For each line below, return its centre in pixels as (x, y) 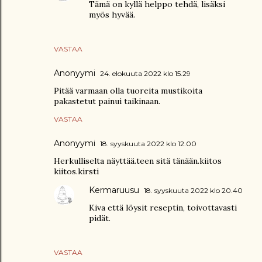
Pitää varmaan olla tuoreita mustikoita (128, 91)
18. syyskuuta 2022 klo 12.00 (148, 144)
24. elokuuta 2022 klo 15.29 (145, 73)
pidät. (100, 218)
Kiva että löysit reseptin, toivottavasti (163, 208)
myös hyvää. (112, 15)
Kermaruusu (114, 190)
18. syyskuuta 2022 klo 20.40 (193, 190)
